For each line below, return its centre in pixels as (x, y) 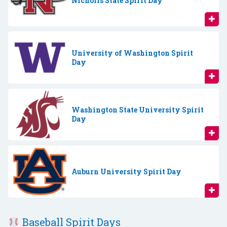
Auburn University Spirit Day (126, 171)
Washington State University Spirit (137, 110)
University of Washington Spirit (132, 53)
